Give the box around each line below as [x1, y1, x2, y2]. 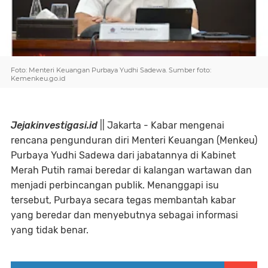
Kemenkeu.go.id [11, 74, 65, 83]
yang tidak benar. [11, 224, 89, 236]
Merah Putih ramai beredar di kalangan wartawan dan [11, 165, 252, 176]
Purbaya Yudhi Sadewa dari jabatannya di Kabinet [11, 150, 236, 161]
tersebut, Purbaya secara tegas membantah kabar [11, 194, 236, 206]
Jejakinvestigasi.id [11, 120, 98, 131]
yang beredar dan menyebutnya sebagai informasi [11, 209, 238, 221]
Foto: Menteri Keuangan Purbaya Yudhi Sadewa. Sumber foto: [11, 66, 211, 74]
